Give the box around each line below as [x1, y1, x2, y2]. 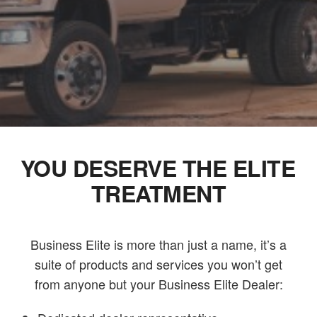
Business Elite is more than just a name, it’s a [30, 234, 287, 253]
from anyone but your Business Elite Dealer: [34, 274, 283, 293]
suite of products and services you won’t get [35, 254, 282, 273]
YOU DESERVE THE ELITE [20, 151, 296, 184]
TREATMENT [91, 176, 226, 209]
